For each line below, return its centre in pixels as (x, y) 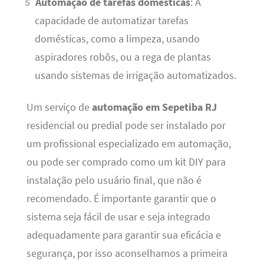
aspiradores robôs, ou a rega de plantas (123, 57)
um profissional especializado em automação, (128, 143)
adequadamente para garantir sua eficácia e (123, 235)
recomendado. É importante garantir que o (121, 198)
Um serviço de (59, 107)
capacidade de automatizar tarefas (111, 21)
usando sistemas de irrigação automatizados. (135, 76)
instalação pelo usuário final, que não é (114, 180)
